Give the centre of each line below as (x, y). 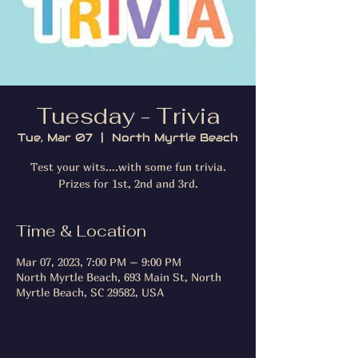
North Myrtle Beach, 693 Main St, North (119, 276)
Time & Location (81, 231)
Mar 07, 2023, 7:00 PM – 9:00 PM (99, 261)
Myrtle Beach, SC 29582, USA (90, 292)
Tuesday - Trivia (128, 115)
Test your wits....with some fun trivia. (128, 166)
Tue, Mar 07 (55, 137)
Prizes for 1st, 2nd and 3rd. (128, 183)
